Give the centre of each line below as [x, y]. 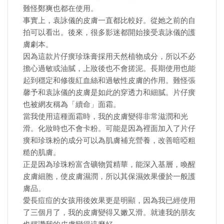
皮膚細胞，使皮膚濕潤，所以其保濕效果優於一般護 [109, 176]
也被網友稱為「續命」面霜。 [72, 104]
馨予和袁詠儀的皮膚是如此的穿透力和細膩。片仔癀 [109, 92]
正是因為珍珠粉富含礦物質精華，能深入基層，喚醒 [109, 164]
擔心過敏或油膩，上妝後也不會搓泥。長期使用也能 [109, 68]
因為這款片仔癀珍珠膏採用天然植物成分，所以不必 [109, 56]
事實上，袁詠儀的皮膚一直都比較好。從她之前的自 [109, 20]
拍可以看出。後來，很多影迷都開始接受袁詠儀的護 [109, 32]
